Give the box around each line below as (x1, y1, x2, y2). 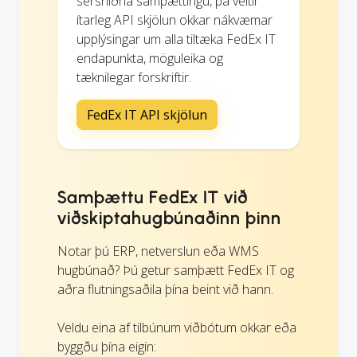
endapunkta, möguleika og (76, 49, 223, 67)
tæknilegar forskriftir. (76, 68, 191, 86)
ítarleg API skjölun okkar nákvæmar (76, 10, 273, 29)
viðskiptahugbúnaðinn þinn (57, 206, 282, 229)
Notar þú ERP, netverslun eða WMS (57, 241, 259, 260)
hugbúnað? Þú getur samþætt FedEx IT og (57, 261, 294, 279)
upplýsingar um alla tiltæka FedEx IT (76, 29, 276, 48)
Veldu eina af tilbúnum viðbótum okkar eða (57, 318, 296, 336)
